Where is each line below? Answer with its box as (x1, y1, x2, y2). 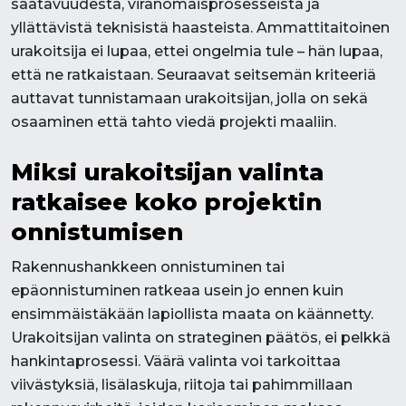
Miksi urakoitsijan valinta (11, 158, 324, 186)
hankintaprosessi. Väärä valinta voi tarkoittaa (11, 353, 341, 370)
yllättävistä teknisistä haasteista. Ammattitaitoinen (11, 19, 390, 36)
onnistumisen (11, 217, 183, 246)
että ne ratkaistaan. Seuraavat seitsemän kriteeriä (11, 66, 376, 83)
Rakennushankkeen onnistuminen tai (11, 258, 285, 275)
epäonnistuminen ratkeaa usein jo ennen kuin (11, 282, 343, 299)
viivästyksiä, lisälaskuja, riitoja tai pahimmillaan (11, 376, 353, 393)
